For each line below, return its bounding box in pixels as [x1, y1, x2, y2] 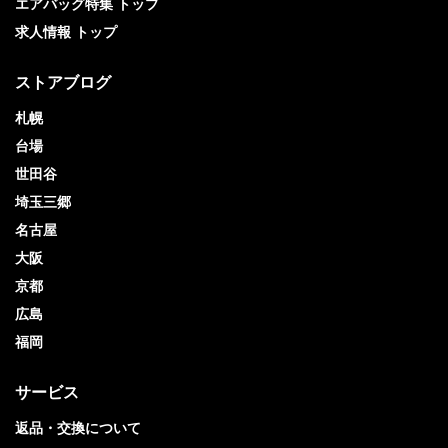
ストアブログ [15, 71, 111, 93]
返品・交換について [15, 418, 141, 437]
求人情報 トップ [15, 22, 117, 41]
